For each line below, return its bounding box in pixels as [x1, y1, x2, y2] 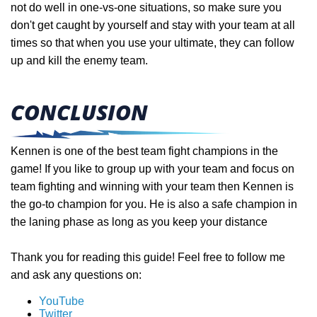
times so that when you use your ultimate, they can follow [11, 36, 294, 49]
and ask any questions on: [11, 268, 142, 281]
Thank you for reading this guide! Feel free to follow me [11, 250, 285, 263]
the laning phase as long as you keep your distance [11, 215, 270, 228]
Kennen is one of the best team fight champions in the [11, 144, 278, 157]
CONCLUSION [11, 97, 148, 127]
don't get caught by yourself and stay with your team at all [11, 18, 295, 31]
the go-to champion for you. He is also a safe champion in [11, 197, 297, 210]
